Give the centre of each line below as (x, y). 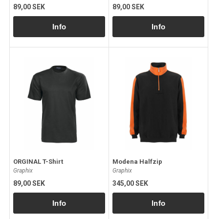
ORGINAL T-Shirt (38, 161)
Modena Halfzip (137, 161)
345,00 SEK (130, 183)
